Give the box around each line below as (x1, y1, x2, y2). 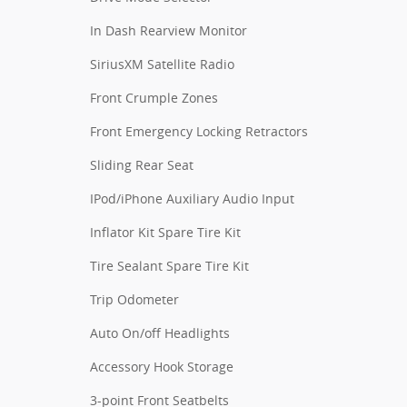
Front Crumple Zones (90, 88, 218, 106)
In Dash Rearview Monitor (90, 21, 247, 39)
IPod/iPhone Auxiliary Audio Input (90, 189, 294, 207)
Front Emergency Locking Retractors (90, 122, 308, 140)
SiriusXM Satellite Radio (90, 55, 234, 73)
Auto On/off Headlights (90, 323, 230, 342)
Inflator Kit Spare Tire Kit (90, 223, 241, 241)
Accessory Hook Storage (90, 357, 233, 375)
